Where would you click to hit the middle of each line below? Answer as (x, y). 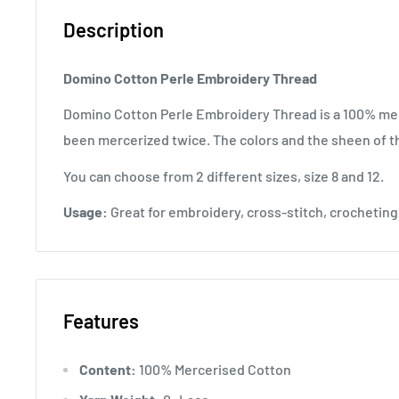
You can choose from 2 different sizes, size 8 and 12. (224, 175)
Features (101, 320)
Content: (108, 369)
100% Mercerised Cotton (214, 369)
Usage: (87, 211)
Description (114, 30)
